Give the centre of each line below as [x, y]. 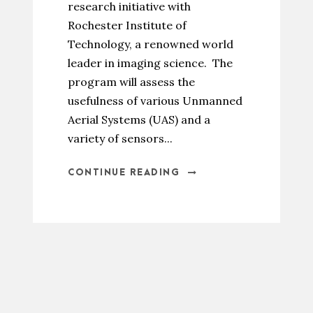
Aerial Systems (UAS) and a [139, 119]
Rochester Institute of [127, 25]
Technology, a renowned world [151, 44]
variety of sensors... [120, 138]
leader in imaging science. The [150, 63]
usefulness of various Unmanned [155, 101]
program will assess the [131, 82]
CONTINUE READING [124, 173]
